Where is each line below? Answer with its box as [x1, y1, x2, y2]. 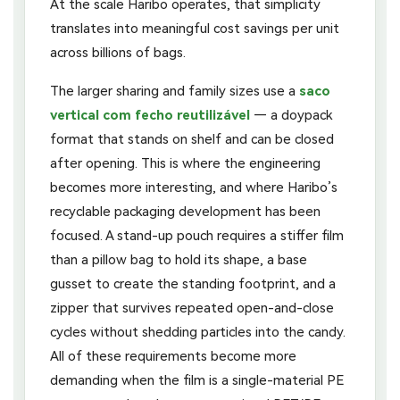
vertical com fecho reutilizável [50, 106, 250, 123]
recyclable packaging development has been [50, 203, 321, 220]
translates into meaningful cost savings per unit [50, 20, 339, 37]
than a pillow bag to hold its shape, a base [50, 251, 307, 268]
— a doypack [250, 106, 332, 123]
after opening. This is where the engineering [50, 154, 321, 171]
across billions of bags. [50, 44, 186, 61]
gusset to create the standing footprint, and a [50, 275, 336, 292]
